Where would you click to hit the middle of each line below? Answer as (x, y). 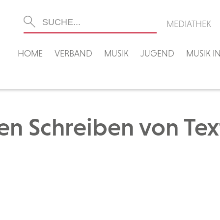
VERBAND (73, 53)
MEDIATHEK (189, 24)
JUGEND (157, 53)
